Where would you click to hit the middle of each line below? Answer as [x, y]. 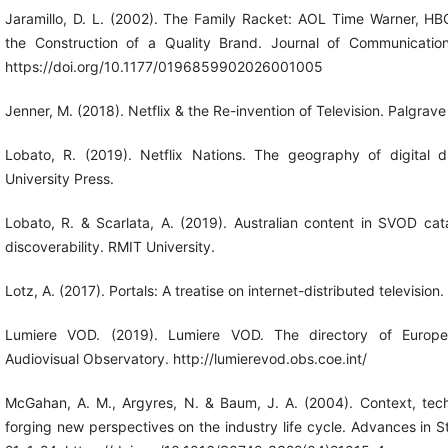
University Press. [59, 179]
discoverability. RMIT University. [109, 247]
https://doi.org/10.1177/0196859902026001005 [163, 67]
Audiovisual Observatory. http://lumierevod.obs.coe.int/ [185, 359]
